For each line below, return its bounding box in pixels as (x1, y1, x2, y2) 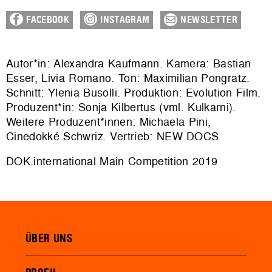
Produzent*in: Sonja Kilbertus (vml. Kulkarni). (6, 99, 236, 115)
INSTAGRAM (97, 14, 150, 25)
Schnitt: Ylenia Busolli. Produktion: (6, 84, 186, 100)
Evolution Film (185, 84, 258, 100)
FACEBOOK (23, 14, 70, 25)
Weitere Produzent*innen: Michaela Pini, (6, 114, 211, 129)
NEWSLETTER (177, 14, 238, 25)
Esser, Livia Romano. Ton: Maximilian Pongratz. (6, 70, 250, 86)
